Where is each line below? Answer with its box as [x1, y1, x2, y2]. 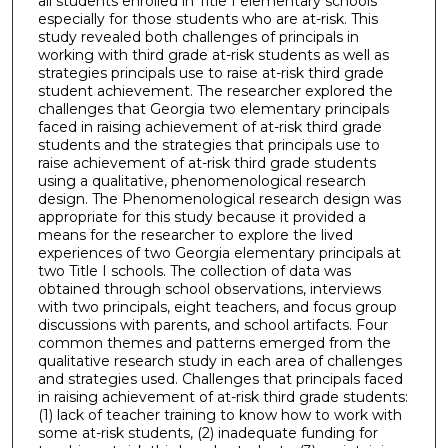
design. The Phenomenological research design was [37, 190, 401, 209]
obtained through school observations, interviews [37, 280, 381, 299]
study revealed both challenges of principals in [37, 28, 359, 47]
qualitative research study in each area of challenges [37, 352, 402, 371]
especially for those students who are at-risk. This [37, 10, 378, 29]
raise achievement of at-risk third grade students [37, 154, 376, 173]
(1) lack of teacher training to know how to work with [37, 406, 402, 425]
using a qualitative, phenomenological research [37, 172, 366, 191]
